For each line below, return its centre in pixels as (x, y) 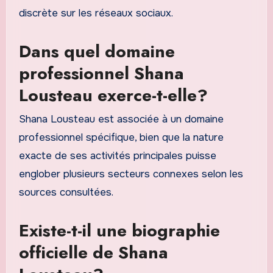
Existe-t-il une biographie (119, 231)
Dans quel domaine (97, 51)
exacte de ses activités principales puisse (117, 156)
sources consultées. (66, 193)
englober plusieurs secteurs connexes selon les (131, 174)
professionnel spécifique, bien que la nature (121, 138)
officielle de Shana (93, 253)
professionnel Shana (101, 73)
